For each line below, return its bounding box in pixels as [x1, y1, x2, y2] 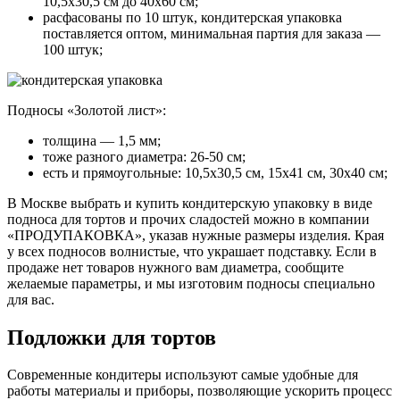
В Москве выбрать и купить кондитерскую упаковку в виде [7, 195, 372, 211]
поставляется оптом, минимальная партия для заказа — [43, 25, 380, 41]
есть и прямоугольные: [43, 164, 181, 180]
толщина [43, 132, 96, 148]
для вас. [7, 291, 54, 307]
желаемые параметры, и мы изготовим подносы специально [7, 275, 375, 291]
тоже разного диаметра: [43, 148, 187, 164]
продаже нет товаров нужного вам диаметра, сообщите [7, 259, 344, 275]
